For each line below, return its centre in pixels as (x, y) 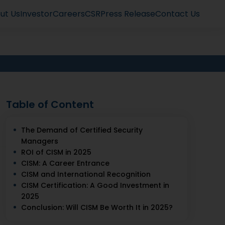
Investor (36, 14)
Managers (40, 141)
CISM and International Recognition (86, 174)
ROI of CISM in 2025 (57, 152)
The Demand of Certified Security (82, 130)
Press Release (128, 14)
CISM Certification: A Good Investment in (95, 185)
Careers (69, 14)
